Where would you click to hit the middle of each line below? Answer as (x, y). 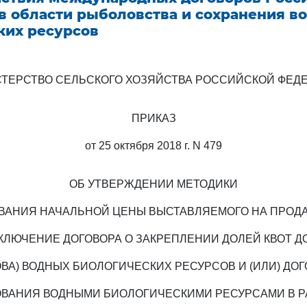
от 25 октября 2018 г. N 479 (153, 146)
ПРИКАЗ (153, 118)
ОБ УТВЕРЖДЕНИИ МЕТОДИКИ (153, 184)
